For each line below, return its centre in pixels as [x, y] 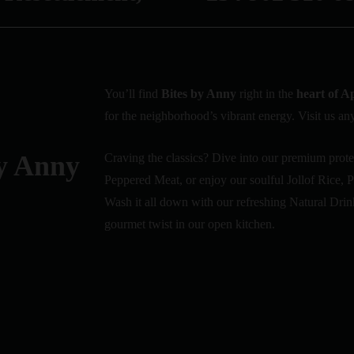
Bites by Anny [199, 94]
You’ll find [133, 94]
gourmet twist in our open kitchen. [191, 224]
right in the [266, 94]
